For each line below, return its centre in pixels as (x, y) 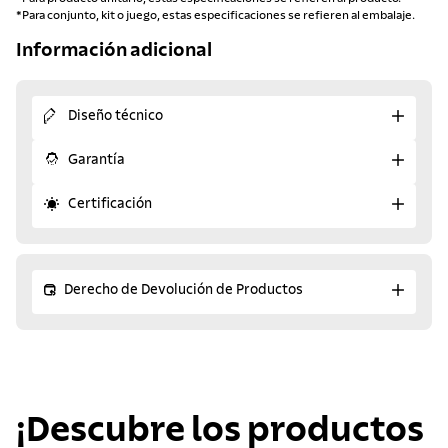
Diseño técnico (115, 116)
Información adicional (114, 51)
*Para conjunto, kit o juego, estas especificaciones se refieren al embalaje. (215, 14)
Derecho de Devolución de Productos (183, 290)
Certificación (110, 204)
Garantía (96, 160)
